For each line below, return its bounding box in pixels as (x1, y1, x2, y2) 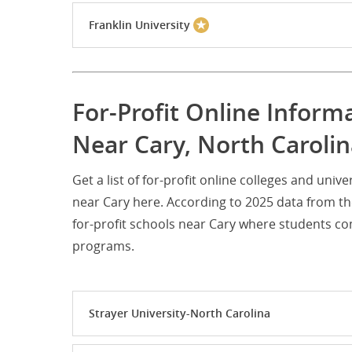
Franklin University (89, 17, 190, 33)
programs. (72, 237, 134, 255)
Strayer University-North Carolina (89, 306, 270, 321)
